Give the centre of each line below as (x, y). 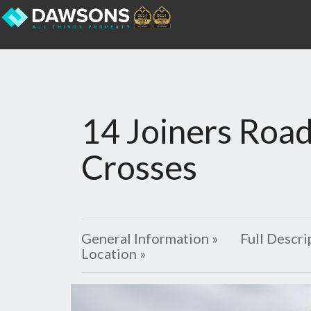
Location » (114, 254)
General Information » (150, 238)
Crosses (139, 167)
